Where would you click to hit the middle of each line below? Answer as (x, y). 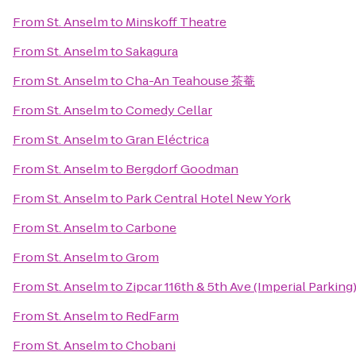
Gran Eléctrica (167, 139)
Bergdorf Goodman (182, 169)
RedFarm (152, 316)
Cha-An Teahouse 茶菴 (190, 81)
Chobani (151, 345)
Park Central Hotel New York (208, 198)
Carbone (151, 228)
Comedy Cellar (169, 110)
